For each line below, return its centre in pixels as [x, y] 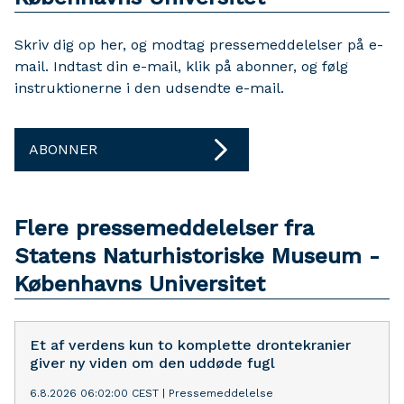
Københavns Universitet [140, 285]
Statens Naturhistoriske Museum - [197, 257]
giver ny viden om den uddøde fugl [152, 363]
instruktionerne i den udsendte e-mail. [149, 88]
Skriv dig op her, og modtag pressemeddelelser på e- [199, 45]
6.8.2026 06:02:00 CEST [94, 394]
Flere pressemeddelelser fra [164, 229]
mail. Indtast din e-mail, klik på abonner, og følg [181, 67]
